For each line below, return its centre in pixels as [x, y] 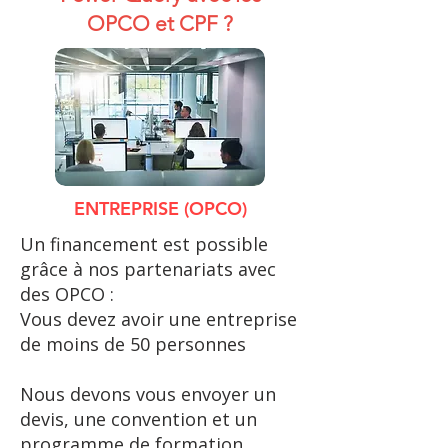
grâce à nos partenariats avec [148, 269]
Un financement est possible [144, 244]
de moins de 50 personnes [133, 344]
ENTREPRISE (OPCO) [160, 208]
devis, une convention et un [138, 419]
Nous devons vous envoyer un [148, 394]
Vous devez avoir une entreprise [158, 319]
